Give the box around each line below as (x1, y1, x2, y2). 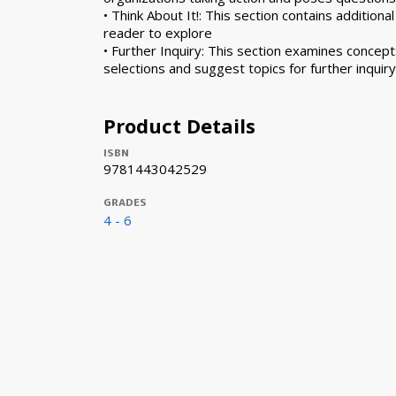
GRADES (103, 194, 147, 209)
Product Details (103, 112, 255, 139)
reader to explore (103, 24, 212, 42)
